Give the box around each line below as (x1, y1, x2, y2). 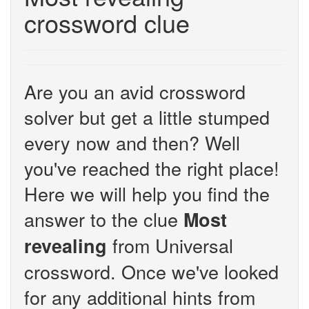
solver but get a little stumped (24, 103, 270, 130)
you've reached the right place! (24, 154, 279, 181)
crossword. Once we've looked (24, 258, 279, 285)
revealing (24, 232, 107, 259)
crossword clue (24, 5, 190, 40)
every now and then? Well (24, 129, 240, 156)
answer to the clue (24, 206, 183, 232)
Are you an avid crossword (24, 78, 246, 105)
